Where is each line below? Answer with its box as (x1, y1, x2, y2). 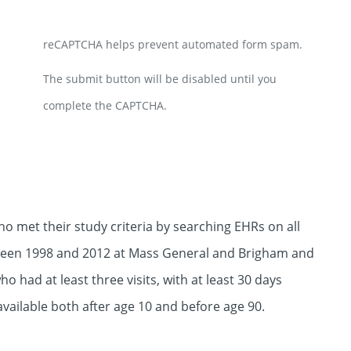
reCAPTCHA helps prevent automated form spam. (43, 37, 302, 52)
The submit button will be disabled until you (43, 71, 277, 87)
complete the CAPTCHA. (43, 98, 167, 114)
